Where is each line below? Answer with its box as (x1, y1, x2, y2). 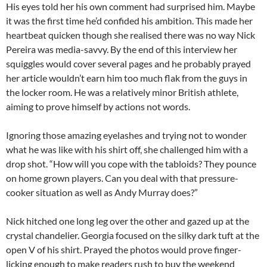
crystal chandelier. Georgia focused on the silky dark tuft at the (6, 229, 259, 241)
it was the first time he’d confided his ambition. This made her (6, 15, 253, 27)
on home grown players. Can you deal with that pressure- (6, 172, 238, 184)
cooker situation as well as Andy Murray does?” (6, 187, 198, 198)
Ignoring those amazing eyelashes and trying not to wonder (6, 129, 247, 141)
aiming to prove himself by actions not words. (6, 101, 190, 113)
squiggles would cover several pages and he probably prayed (6, 58, 251, 70)
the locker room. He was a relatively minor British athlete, (6, 86, 238, 98)
